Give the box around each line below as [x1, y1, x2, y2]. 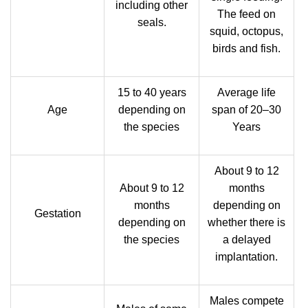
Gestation [34, 208, 81, 219]
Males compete [209, 295, 284, 307]
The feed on [217, 8, 276, 20]
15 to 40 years [117, 87, 186, 98]
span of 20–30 [212, 104, 281, 115]
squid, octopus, [210, 25, 283, 37]
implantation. [215, 251, 278, 263]
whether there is [208, 217, 285, 228]
